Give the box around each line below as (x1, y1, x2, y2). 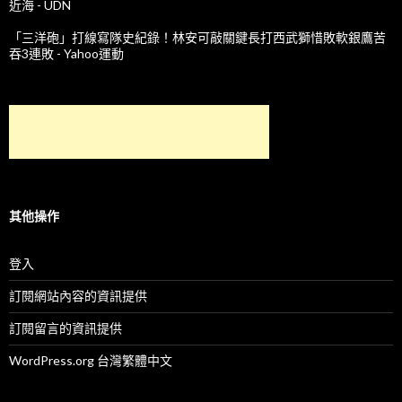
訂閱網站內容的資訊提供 (9, 287, 147, 303)
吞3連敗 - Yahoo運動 (9, 45, 124, 61)
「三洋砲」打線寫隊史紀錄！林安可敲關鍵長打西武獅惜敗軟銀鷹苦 (9, 29, 386, 45)
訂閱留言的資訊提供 (9, 319, 122, 336)
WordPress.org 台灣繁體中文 (9, 352, 172, 368)
